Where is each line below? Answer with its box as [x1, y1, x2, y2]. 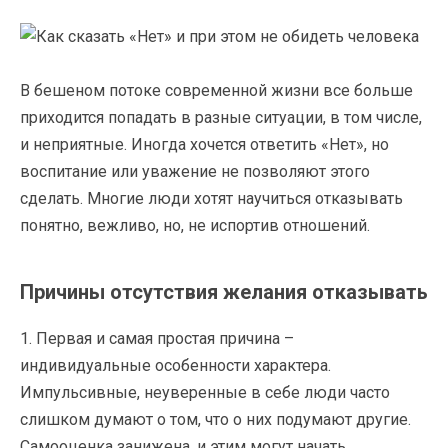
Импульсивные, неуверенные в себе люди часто [20, 382, 390, 402]
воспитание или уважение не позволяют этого [20, 161, 370, 181]
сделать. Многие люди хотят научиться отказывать [20, 188, 403, 208]
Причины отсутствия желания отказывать [20, 279, 428, 304]
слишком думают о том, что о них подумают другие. [20, 409, 411, 429]
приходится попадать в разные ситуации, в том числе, [20, 107, 422, 127]
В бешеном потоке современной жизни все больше [20, 80, 413, 100]
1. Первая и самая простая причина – [20, 328, 294, 348]
